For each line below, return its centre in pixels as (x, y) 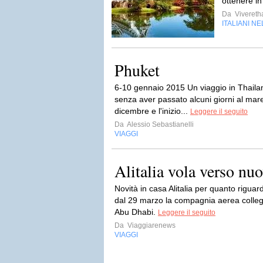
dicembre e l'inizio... (152, 111)
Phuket (137, 70)
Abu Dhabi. (136, 212)
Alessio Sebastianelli (160, 124)
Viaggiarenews (151, 225)
